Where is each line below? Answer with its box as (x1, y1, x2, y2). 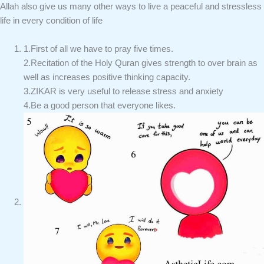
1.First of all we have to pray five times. (24, 44, 173, 54)
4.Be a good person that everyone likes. (24, 100, 176, 110)
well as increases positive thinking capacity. (24, 72, 190, 82)
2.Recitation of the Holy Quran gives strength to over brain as (24, 58, 258, 68)
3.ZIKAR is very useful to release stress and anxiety (24, 86, 223, 96)
